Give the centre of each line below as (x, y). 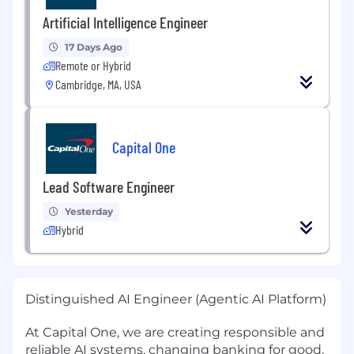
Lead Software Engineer (109, 186)
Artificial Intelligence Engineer (125, 22)
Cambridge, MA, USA (98, 84)
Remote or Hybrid (93, 65)
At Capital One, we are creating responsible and (175, 332)
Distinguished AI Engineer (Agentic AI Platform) (176, 299)
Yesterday (89, 211)
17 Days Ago (94, 47)
